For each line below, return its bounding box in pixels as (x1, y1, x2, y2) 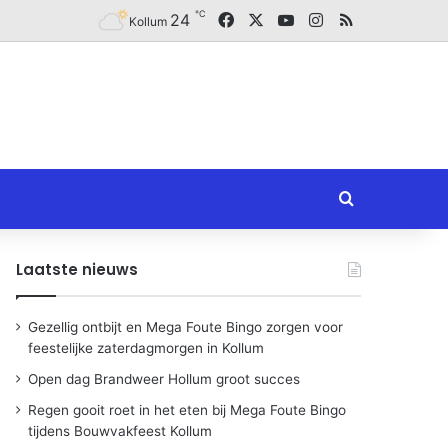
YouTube (293, 9, 358, 29)
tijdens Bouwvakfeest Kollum (28, 423, 213, 439)
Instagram (322, 9, 397, 29)
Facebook (233, 9, 308, 29)
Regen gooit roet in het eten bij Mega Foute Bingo (28, 402, 347, 418)
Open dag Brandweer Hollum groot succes (28, 371, 301, 387)
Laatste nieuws (16, 259, 139, 280)
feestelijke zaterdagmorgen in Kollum (28, 340, 265, 356)
